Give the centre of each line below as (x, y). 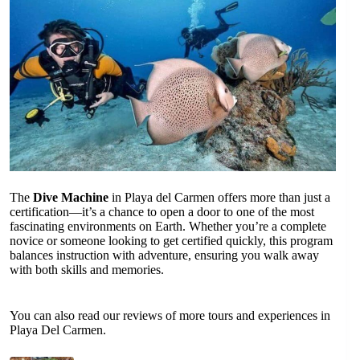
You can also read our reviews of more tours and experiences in (170, 316)
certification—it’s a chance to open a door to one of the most (162, 212)
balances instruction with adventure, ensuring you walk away (164, 256)
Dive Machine (71, 198)
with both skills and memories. (87, 270)
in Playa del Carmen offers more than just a (219, 198)
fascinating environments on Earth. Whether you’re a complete (168, 227)
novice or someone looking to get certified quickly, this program (171, 241)
